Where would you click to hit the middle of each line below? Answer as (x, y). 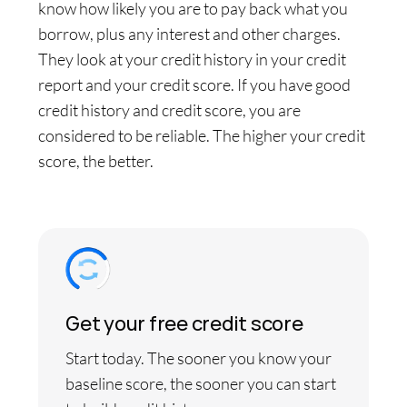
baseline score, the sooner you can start (201, 383)
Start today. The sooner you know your (199, 358)
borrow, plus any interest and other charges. (189, 34)
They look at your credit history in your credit (192, 59)
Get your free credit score (184, 323)
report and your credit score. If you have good (194, 84)
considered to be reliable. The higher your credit (202, 135)
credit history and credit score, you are (169, 110)
